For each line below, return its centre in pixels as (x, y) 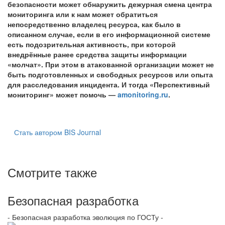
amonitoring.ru (143, 94)
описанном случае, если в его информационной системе (109, 34)
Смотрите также (52, 172)
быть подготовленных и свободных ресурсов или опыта (110, 74)
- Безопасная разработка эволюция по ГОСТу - (85, 217)
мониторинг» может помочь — (63, 94)
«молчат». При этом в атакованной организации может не (111, 64)
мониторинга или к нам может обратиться (83, 14)
